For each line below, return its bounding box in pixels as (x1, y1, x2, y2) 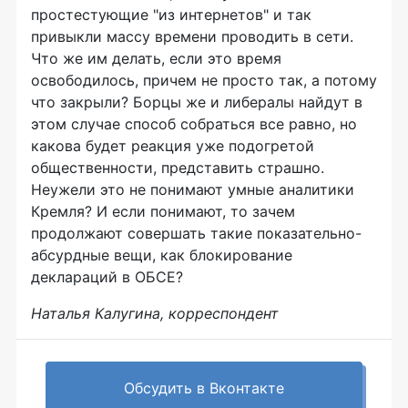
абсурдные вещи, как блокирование (31, 246, 292, 265)
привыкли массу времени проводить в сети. (31, 27, 353, 46)
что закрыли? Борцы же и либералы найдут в (31, 93, 362, 112)
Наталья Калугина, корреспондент (31, 304, 279, 323)
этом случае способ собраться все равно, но (31, 115, 357, 134)
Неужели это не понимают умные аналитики (31, 180, 354, 199)
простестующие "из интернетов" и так (31, 5, 311, 25)
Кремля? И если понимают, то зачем (31, 202, 295, 221)
